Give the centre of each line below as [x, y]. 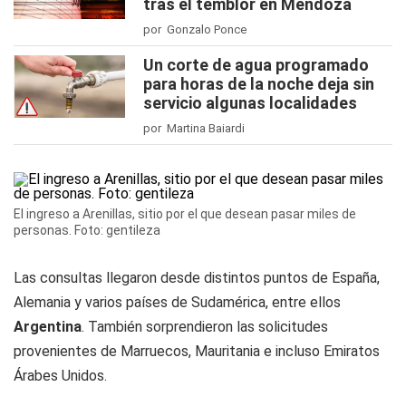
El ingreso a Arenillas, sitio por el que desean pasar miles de [185, 214]
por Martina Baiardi [194, 128]
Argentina [48, 327]
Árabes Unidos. [60, 376]
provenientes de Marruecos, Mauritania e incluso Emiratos [197, 351]
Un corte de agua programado [256, 65]
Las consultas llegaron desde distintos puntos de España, [197, 278]
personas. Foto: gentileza [87, 230]
